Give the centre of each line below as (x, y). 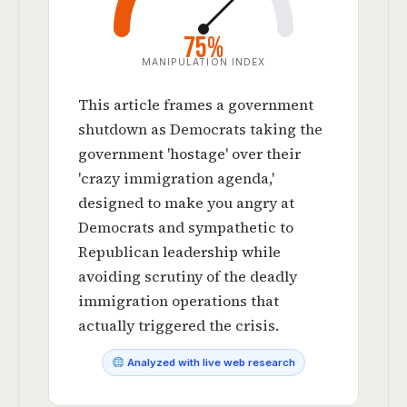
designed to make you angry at (186, 203)
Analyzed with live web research (209, 362)
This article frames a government (196, 104)
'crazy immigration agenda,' (176, 178)
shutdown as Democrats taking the (200, 129)
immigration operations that (179, 301)
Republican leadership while (179, 252)
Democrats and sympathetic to (186, 227)
